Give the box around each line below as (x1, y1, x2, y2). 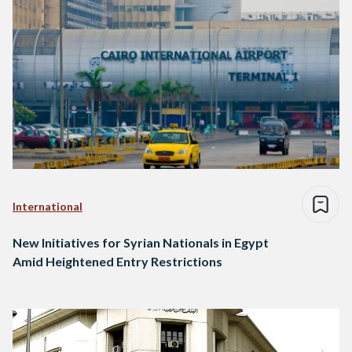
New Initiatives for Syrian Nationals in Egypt (13, 235, 269, 251)
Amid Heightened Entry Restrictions (13, 254, 222, 269)
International (13, 200, 82, 214)
